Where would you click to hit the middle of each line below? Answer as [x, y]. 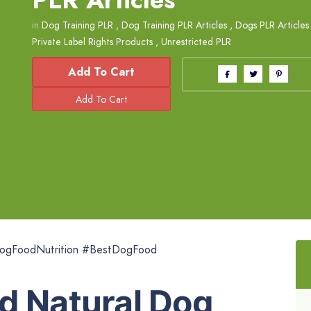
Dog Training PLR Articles [174, 25]
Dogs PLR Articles [272, 25]
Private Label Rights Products [92, 41]
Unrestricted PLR [196, 41]
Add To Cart [102, 72]
